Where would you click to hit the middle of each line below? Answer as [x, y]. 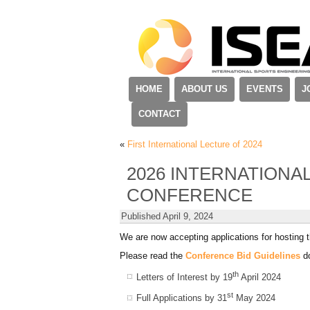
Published [141, 216]
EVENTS [265, 89]
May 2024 [254, 298]
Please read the [153, 256]
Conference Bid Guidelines [243, 256]
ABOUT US [204, 89]
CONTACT [159, 114]
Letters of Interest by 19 [184, 277]
